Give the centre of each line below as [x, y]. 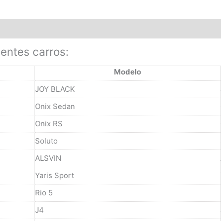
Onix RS [49, 123]
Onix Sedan [55, 106]
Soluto [46, 141]
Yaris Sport [55, 175]
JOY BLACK [55, 89]
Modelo [128, 72]
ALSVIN [48, 158]
